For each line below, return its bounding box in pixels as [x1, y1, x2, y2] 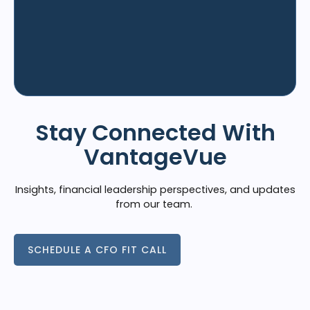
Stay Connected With [35, 117, 275, 148]
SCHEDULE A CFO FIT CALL [28, 243, 167, 257]
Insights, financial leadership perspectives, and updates [15, 183, 295, 197]
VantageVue [83, 141, 227, 172]
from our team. [115, 197, 192, 211]
